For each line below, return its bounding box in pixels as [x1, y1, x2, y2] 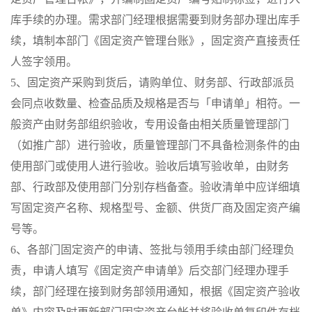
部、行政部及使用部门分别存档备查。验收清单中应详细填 [10, 181, 300, 193]
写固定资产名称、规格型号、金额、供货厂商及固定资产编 [10, 202, 300, 214]
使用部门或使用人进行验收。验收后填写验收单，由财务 [10, 160, 289, 172]
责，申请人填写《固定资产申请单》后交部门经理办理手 [10, 265, 289, 276]
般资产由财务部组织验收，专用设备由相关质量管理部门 [10, 118, 289, 130]
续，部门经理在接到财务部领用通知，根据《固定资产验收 [10, 286, 300, 297]
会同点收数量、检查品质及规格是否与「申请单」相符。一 [10, 97, 300, 109]
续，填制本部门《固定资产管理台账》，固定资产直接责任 [10, 35, 300, 47]
